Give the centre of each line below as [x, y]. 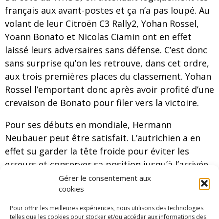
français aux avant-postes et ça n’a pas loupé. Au [107, 10]
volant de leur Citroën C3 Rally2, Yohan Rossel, [102, 23]
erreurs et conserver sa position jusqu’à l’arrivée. [108, 164]
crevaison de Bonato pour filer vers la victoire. [102, 102]
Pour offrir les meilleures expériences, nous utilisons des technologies [107, 208]
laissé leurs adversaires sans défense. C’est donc [106, 50]
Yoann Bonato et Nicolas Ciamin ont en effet [98, 36]
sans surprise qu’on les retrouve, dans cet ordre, [107, 63]
